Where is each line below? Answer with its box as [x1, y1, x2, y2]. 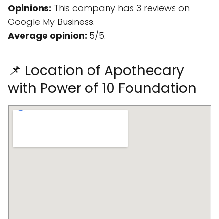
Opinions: [8, 2, 51, 14]
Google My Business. [8, 16, 95, 28]
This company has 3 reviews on [51, 2, 190, 14]
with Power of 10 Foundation [8, 79, 197, 98]
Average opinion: [8, 29, 87, 42]
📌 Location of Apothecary [8, 61, 184, 80]
